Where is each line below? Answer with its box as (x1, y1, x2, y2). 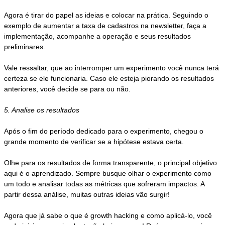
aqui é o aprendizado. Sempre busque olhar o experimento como (4, 169, 212, 178)
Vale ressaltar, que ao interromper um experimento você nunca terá (4, 64, 219, 72)
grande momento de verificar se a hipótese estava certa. (4, 138, 184, 146)
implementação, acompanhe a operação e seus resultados (4, 32, 191, 41)
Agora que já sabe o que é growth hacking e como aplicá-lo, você (4, 211, 212, 220)
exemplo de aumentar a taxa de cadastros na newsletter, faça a (4, 22, 207, 30)
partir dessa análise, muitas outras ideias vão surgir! (4, 190, 170, 199)
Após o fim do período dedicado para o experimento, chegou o (4, 127, 204, 136)
